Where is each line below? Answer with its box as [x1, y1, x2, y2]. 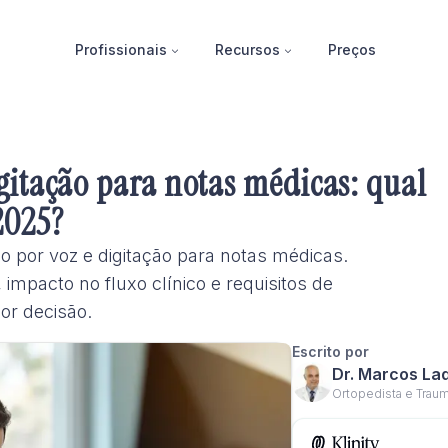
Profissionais [74, 40, 167, 58]
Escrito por [292, 343, 369, 360]
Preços [327, 40, 376, 58]
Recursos [214, 40, 280, 58]
